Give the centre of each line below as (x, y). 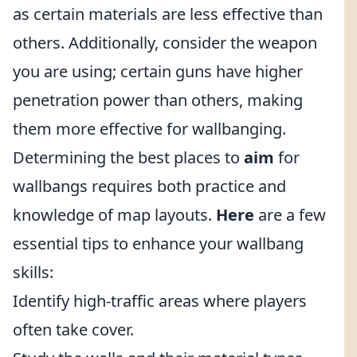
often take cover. (73, 330)
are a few (290, 215)
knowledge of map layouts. (114, 215)
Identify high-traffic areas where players (160, 301)
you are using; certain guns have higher (158, 71)
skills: (33, 272)
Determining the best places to (128, 157)
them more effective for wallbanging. (149, 129)
